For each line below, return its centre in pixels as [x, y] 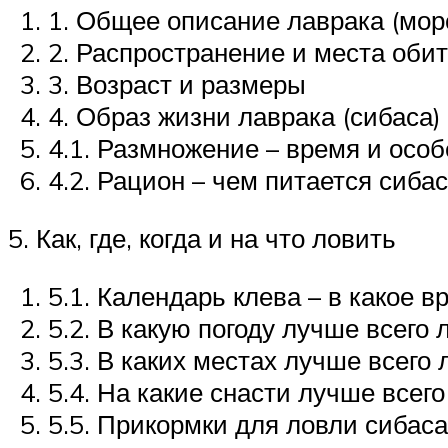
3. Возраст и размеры [177, 84]
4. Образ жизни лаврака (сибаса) [244, 116]
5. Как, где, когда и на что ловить [202, 237]
